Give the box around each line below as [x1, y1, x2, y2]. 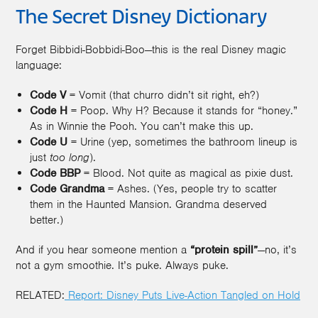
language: [16, 57, 62, 72]
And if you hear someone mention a [16, 242, 190, 257]
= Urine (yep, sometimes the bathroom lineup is [67, 134, 297, 149]
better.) [30, 212, 63, 227]
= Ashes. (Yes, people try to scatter [104, 181, 277, 196]
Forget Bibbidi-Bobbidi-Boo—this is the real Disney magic [16, 42, 286, 57]
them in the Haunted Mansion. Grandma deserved [30, 197, 267, 212]
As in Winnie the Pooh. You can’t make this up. [30, 119, 253, 133]
